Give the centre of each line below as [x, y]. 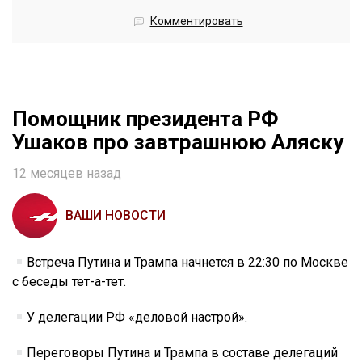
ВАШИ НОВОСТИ [116, 216]
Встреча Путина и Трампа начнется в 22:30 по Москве [188, 263]
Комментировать [196, 21]
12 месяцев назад [67, 174]
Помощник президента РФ [145, 119]
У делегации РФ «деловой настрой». [137, 318]
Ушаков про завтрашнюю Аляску [178, 143]
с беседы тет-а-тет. [69, 282]
